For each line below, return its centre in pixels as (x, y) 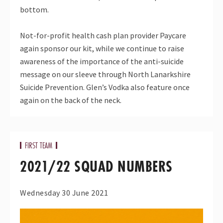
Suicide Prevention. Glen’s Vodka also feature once (105, 87)
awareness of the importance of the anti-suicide (102, 61)
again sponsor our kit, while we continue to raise (102, 48)
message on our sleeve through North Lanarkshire (105, 74)
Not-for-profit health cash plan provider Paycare (103, 35)
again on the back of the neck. (71, 100)
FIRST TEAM (39, 145)
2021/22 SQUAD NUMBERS (96, 166)
